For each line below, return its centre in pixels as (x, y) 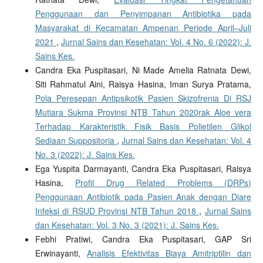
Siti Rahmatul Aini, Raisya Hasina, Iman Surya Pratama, (143, 84)
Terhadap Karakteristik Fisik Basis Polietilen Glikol (143, 127)
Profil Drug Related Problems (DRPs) (163, 183)
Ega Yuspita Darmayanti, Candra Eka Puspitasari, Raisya (143, 169)
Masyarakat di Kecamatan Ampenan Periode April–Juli (143, 28)
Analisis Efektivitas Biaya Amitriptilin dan (169, 253)
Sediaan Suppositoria (76, 141)
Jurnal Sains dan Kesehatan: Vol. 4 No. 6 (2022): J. (156, 42)
